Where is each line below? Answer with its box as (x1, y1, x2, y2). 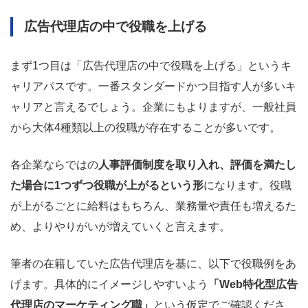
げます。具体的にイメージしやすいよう (10, 278, 208, 291)
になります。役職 (203, 179, 291, 192)
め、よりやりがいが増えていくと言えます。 (10, 221, 230, 233)
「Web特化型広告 (208, 278, 298, 291)
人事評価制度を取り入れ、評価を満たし (98, 159, 296, 171)
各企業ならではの (10, 159, 98, 171)
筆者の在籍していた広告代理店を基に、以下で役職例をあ (10, 258, 296, 270)
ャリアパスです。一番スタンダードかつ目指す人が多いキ (10, 80, 296, 93)
